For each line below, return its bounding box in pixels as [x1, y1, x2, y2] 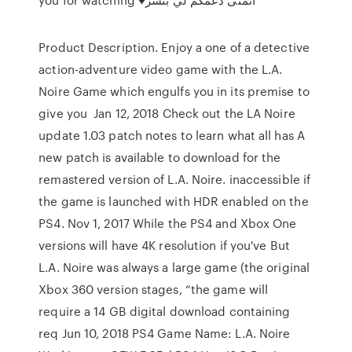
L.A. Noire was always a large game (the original [38, 258, 310, 276]
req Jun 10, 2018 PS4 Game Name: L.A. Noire [38, 324, 291, 342]
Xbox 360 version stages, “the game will [38, 280, 269, 298]
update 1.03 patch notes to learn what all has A [38, 126, 305, 144]
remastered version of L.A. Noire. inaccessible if [38, 170, 311, 188]
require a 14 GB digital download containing [38, 302, 291, 320]
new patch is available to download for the [38, 148, 281, 166]
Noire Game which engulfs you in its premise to [38, 82, 310, 100]
